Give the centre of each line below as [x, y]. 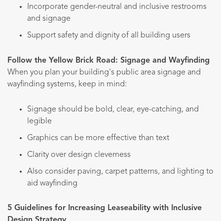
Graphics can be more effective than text [98, 138]
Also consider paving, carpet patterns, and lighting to [120, 171]
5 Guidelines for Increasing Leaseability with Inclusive [105, 208]
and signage [49, 19]
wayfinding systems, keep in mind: [67, 84]
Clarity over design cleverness [79, 155]
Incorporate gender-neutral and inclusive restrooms [117, 7]
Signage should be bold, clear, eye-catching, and [113, 109]
